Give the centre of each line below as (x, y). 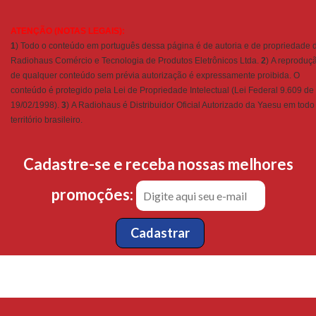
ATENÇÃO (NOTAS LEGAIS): (68, 31)
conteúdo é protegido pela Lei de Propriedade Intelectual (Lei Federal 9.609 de (162, 90)
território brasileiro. (48, 120)
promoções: (93, 194)
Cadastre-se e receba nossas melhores (158, 164)
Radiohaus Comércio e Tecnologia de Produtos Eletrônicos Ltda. (135, 61)
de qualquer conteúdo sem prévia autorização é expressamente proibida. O (155, 75)
